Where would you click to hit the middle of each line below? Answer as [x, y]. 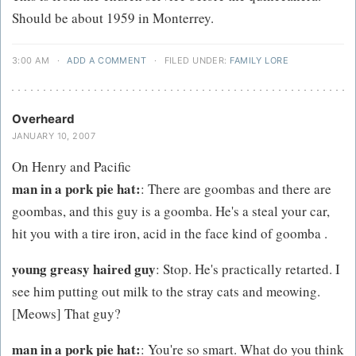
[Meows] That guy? [66, 313]
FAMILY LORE [259, 60]
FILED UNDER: [196, 60]
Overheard [43, 118]
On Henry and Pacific [72, 166]
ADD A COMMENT [107, 60]
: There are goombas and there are [236, 188]
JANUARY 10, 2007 [54, 135]
